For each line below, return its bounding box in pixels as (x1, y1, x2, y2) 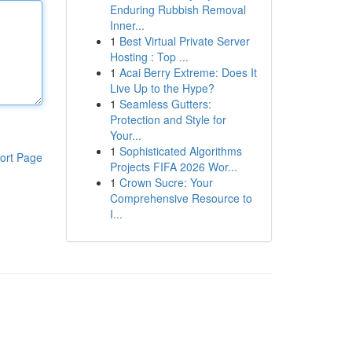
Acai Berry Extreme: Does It (119, 64, 257, 80)
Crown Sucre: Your (119, 174, 213, 190)
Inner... (109, 17, 145, 33)
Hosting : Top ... (109, 49, 189, 64)
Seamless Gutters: (119, 96, 211, 112)
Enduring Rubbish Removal (109, 2, 246, 17)
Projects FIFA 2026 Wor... (109, 159, 237, 174)
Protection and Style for (109, 112, 226, 127)
